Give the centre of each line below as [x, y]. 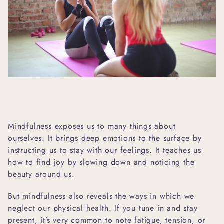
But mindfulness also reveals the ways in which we [101, 196]
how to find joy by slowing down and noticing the [101, 162]
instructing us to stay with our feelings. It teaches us [105, 150]
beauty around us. [41, 174]
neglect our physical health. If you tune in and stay [103, 208]
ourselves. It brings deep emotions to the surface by [105, 138]
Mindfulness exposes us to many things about [92, 126]
